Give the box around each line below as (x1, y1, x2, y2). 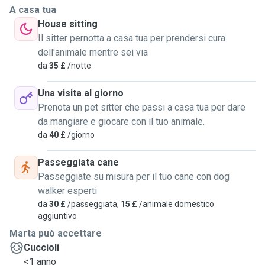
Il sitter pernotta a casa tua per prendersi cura (38, 33, 225, 44)
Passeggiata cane (38, 157, 119, 168)
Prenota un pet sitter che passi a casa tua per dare (38, 102, 245, 113)
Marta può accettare (9, 228, 102, 239)
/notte (66, 61, 91, 70)
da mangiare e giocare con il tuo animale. (38, 116, 205, 127)
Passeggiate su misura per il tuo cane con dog (38, 171, 230, 182)
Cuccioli (24, 242, 59, 253)
